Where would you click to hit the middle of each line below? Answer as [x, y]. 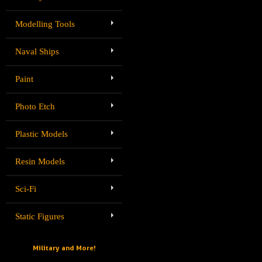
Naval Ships [37, 52]
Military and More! [64, 248]
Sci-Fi [26, 189]
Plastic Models [42, 134]
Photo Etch [35, 107]
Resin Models [40, 162]
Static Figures [40, 217]
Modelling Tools [45, 24]
